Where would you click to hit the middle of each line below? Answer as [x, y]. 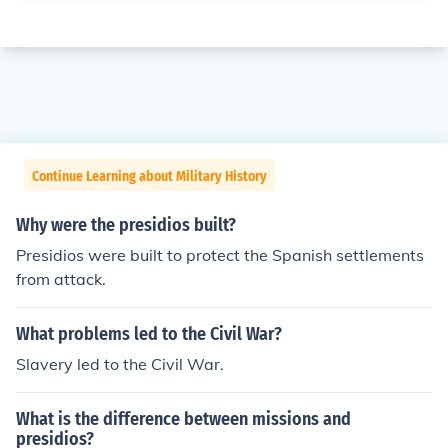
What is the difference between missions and [183, 419]
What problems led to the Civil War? [149, 334]
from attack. [61, 279]
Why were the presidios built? [126, 225]
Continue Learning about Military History [149, 176]
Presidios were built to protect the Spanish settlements [220, 255]
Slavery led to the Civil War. [120, 364]
